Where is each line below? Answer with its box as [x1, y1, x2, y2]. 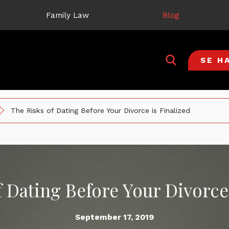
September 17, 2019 [75, 212, 154, 222]
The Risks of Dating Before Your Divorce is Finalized [11, 106, 191, 114]
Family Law [45, 10, 89, 20]
